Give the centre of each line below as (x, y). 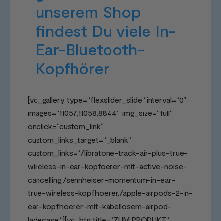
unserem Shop (88, 11)
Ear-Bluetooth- (90, 49)
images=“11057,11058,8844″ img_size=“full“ (100, 112)
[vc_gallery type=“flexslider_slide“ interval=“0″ (107, 99)
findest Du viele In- (106, 30)
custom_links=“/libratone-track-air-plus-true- (108, 152)
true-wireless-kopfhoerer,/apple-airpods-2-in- (110, 192)
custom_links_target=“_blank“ (79, 139)
